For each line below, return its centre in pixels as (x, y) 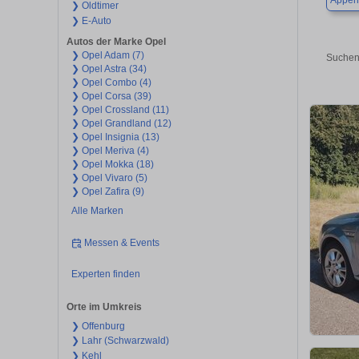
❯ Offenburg (98, 326)
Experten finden (105, 274)
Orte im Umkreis (104, 307)
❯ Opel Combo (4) (111, 83)
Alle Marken (97, 211)
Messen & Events (122, 242)
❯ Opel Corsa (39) (111, 97)
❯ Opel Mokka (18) (112, 165)
